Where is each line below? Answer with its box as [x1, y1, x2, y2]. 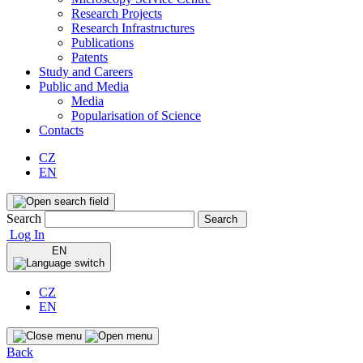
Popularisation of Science [71, 109, 201, 122]
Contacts [39, 123, 83, 137]
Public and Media [39, 79, 129, 93]
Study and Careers [39, 65, 133, 79]
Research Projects [71, 6, 162, 20]
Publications [71, 36, 134, 49]
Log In [6, 228, 45, 241]
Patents [71, 50, 108, 64]
